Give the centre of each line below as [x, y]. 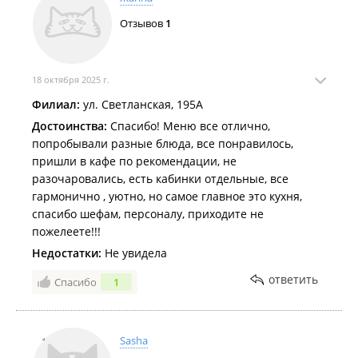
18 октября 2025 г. [71, 80]
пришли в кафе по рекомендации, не [134, 161]
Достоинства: [70, 126]
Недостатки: [67, 253]
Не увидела [134, 253]
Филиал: [56, 104]
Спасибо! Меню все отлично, [189, 126]
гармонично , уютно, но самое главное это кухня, [167, 196]
